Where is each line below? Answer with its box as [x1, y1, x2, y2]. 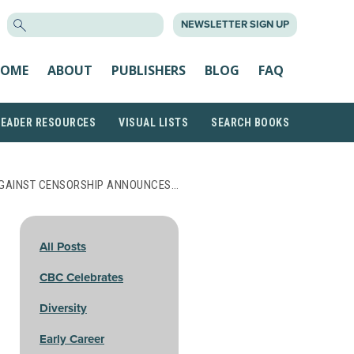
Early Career [40, 332, 104, 346]
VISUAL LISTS [119, 116, 188, 129]
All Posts [40, 239, 86, 254]
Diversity [40, 301, 87, 315]
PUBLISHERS [111, 61, 186, 79]
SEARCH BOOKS [211, 116, 289, 129]
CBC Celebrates [40, 270, 123, 284]
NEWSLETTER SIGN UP [181, 18, 289, 31]
